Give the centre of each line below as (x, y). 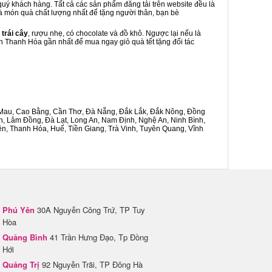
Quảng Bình (25, 237)
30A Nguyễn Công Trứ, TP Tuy (90, 210)
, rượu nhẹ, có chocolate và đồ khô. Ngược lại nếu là (114, 33)
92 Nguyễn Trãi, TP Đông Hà (91, 264)
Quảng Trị (21, 264)
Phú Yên (19, 210)
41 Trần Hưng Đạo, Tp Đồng (98, 237)
